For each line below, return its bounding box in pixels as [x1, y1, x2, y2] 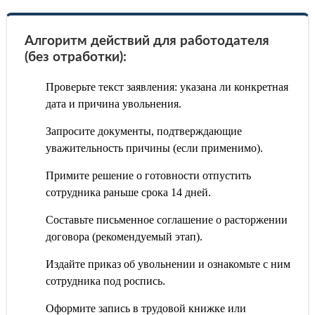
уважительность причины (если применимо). [46, 142, 263, 155]
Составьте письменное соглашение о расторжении [46, 214, 288, 226]
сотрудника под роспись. [46, 275, 165, 288]
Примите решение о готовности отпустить [46, 169, 251, 182]
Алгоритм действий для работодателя [25, 34, 269, 49]
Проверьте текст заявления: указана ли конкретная [46, 81, 288, 94]
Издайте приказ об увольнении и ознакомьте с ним [46, 258, 290, 271]
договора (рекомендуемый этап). [46, 231, 202, 243]
